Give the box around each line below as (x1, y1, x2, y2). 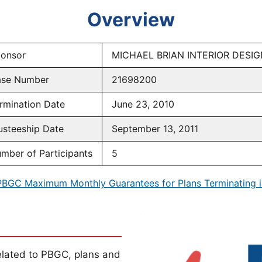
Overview (87, 8, 175, 32)
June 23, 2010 (112, 98, 174, 111)
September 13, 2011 (112, 123, 198, 135)
